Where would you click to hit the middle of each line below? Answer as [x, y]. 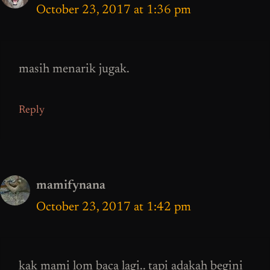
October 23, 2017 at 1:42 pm [114, 207]
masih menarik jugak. [74, 70]
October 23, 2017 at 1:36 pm [114, 10]
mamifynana [71, 186]
